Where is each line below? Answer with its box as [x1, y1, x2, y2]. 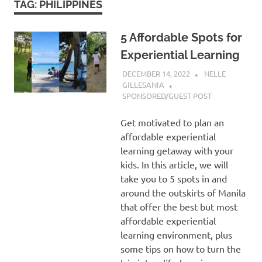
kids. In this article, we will [120, 158, 228, 171]
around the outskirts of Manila [120, 187, 246, 199]
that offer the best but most [120, 201, 237, 213]
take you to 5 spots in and [120, 173, 227, 185]
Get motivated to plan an [120, 116, 224, 129]
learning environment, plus [120, 229, 232, 241]
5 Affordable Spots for [120, 30, 242, 45]
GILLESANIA [122, 80, 164, 90]
